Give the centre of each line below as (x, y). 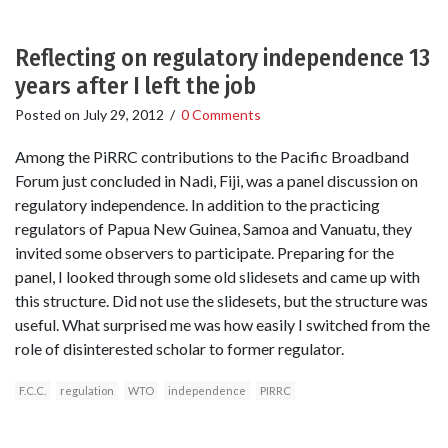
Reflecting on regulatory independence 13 (222, 58)
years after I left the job (135, 86)
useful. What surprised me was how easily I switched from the (222, 324)
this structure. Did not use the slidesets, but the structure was (221, 300)
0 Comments (221, 115)
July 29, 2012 (123, 115)
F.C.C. (32, 390)
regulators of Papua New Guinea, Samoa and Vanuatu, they (213, 228)
